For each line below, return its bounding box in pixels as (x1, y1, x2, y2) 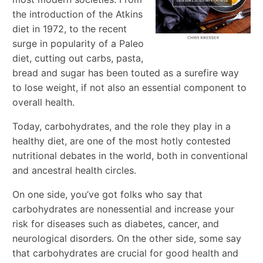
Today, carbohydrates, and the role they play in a (12, 120, 231, 132)
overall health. (12, 96, 75, 108)
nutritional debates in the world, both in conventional (12, 149, 248, 161)
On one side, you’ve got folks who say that (12, 188, 203, 200)
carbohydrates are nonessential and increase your (12, 203, 235, 215)
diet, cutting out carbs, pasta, (12, 52, 144, 64)
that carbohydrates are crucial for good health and (12, 247, 239, 259)
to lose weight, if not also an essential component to (12, 81, 247, 93)
